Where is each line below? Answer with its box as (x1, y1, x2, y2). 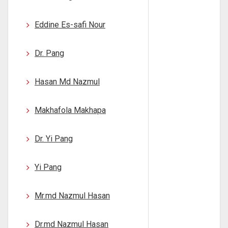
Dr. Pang (35, 48, 64, 58)
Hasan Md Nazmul (35, 77, 100, 87)
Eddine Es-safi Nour (35, 20, 105, 30)
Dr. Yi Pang (35, 134, 73, 144)
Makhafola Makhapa (35, 105, 106, 115)
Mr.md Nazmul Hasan (35, 191, 110, 201)
